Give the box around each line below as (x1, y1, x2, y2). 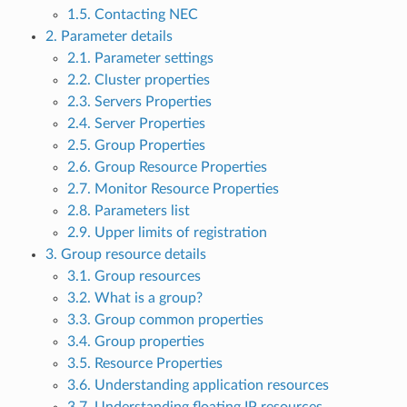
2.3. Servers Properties (66, 94, 212, 110)
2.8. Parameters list (66, 203, 190, 219)
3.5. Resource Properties (66, 356, 223, 372)
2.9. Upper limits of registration (66, 225, 267, 241)
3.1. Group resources (66, 269, 201, 284)
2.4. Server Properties (66, 116, 205, 132)
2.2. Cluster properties (66, 73, 210, 88)
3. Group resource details (45, 247, 206, 263)
